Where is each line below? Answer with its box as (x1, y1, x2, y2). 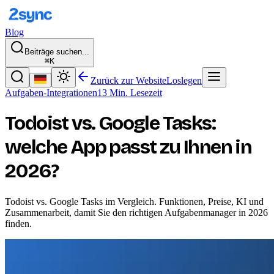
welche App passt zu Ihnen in (5, 135, 252, 160)
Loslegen (166, 75, 202, 86)
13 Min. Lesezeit (97, 87, 162, 98)
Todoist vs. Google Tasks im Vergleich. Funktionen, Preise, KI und (5, 196, 264, 207)
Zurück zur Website (91, 75, 166, 86)
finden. (5, 218, 32, 229)
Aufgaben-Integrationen (5, 87, 97, 98)
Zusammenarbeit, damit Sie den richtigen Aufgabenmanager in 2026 (5, 207, 268, 218)
